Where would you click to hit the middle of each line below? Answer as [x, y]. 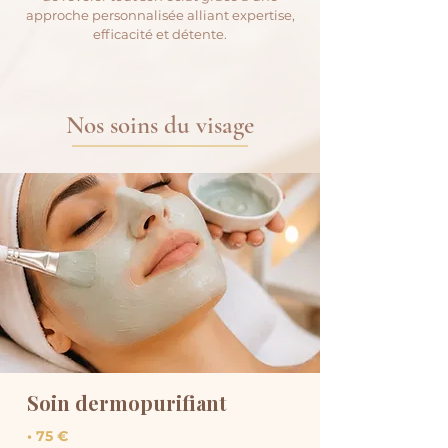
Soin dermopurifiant [127, 403]
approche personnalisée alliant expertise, [160, 15]
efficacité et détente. [160, 34]
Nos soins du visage [160, 125]
